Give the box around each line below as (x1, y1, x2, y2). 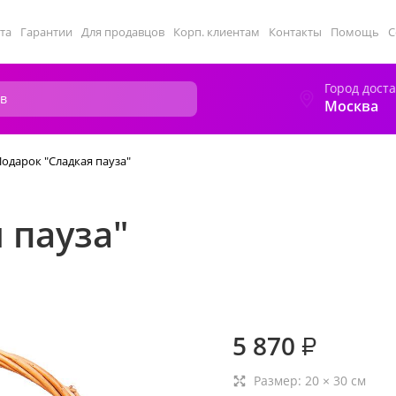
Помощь (331, 24, 379, 40)
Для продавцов (81, 24, 164, 40)
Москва (324, 96, 378, 116)
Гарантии (20, 24, 72, 40)
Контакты (269, 24, 322, 40)
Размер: (254, 372, 305, 389)
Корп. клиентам (173, 24, 260, 40)
